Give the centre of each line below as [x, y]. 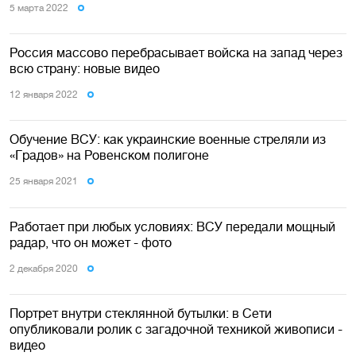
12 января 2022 [44, 94]
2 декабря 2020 [44, 268]
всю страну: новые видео [85, 68]
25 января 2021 [44, 182]
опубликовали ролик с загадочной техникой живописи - [176, 329]
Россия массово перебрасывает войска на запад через [176, 52]
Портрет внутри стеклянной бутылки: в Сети [141, 313]
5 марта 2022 [39, 8]
